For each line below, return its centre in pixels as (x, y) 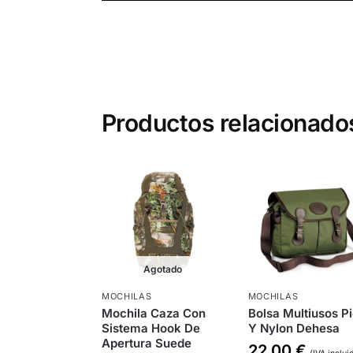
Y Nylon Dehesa (294, 329)
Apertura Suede (146, 344)
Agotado (163, 269)
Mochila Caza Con (153, 314)
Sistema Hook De (150, 329)
